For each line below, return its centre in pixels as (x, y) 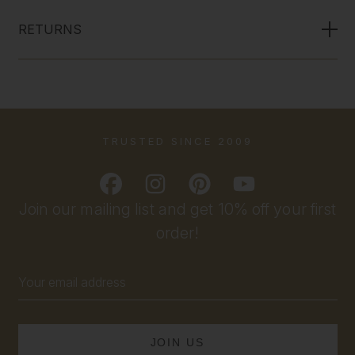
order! (177, 233)
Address (41, 291)
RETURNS (50, 29)
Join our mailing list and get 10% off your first (177, 210)
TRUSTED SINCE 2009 (177, 141)
